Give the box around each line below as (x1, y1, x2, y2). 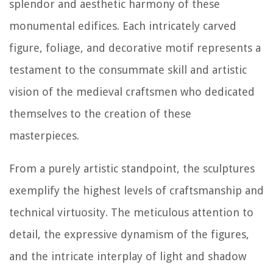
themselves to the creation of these (9, 107, 191, 121)
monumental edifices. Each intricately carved (9, 19, 236, 33)
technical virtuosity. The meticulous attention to (9, 206, 253, 219)
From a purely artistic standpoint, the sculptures (9, 162, 255, 175)
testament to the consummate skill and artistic (9, 63, 247, 77)
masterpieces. (9, 129, 79, 143)
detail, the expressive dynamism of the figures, (9, 228, 249, 241)
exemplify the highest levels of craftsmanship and (9, 184, 264, 197)
